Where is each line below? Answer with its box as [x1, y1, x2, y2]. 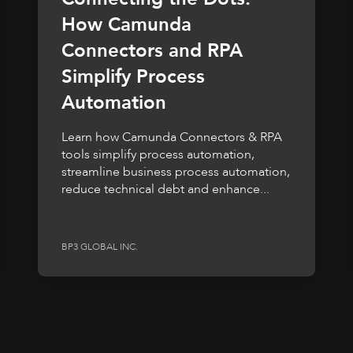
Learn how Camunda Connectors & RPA [61, 128, 282, 146]
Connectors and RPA [61, 37, 243, 64]
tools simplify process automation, [61, 145, 255, 163]
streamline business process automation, [61, 162, 290, 180]
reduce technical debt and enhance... [61, 180, 269, 198]
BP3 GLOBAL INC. [61, 240, 138, 253]
